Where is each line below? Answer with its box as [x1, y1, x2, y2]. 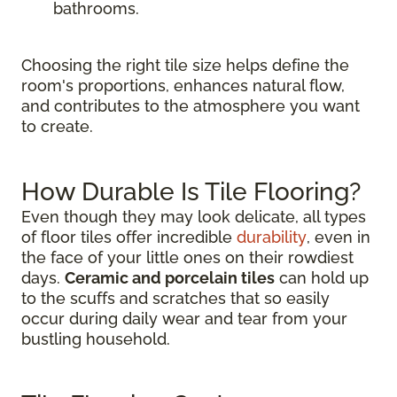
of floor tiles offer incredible [21, 228, 237, 247]
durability [237, 228, 307, 247]
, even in [307, 228, 370, 247]
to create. [21, 117, 93, 136]
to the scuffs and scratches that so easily [21, 289, 330, 308]
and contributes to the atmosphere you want [21, 97, 360, 116]
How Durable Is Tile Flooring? [21, 177, 361, 207]
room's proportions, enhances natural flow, [21, 76, 345, 96]
